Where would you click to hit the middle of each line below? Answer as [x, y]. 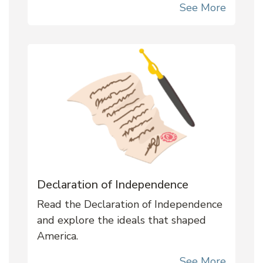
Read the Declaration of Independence [130, 205]
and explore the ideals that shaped [122, 220]
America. [58, 236]
